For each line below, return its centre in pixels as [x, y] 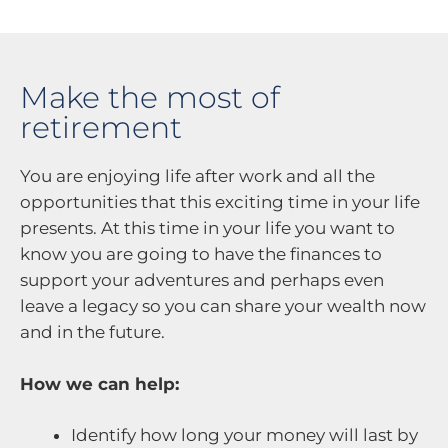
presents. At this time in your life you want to [207, 228]
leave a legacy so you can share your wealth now [223, 306]
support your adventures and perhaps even [202, 280]
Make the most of [150, 98]
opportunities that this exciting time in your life [220, 202]
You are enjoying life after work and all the [197, 176]
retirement [101, 128]
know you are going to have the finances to [201, 254]
